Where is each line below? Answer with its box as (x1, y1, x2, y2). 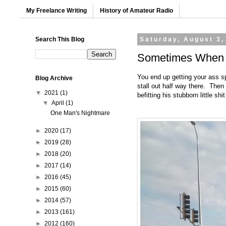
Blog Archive (35, 75, 73, 82)
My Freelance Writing (26, 7, 87, 15)
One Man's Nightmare (50, 109, 110, 117)
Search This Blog (35, 36, 84, 43)
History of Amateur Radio (100, 7, 173, 15)
